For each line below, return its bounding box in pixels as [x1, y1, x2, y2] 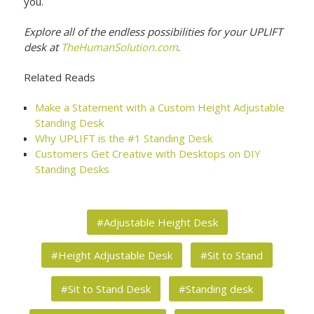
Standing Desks [35, 161, 110, 176]
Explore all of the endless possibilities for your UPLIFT [24, 24, 283, 39]
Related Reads [24, 69, 96, 84]
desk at [24, 39, 62, 54]
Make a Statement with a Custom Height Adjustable [35, 100, 285, 114]
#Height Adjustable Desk [51, 248, 173, 263]
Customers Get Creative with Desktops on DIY [35, 146, 261, 161]
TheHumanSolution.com [61, 39, 179, 54]
